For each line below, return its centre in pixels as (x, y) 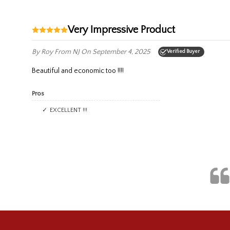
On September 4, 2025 (116, 52)
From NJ (68, 52)
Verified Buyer (183, 51)
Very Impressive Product (124, 30)
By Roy (43, 52)
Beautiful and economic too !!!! (80, 71)
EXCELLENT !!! (70, 110)
